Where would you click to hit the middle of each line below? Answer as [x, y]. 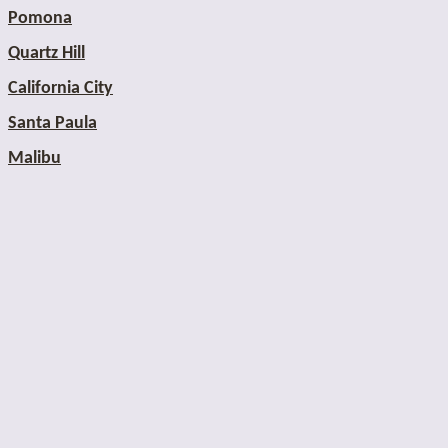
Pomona [40, 18]
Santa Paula [52, 124]
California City [60, 89]
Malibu [34, 159]
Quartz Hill [46, 54]
